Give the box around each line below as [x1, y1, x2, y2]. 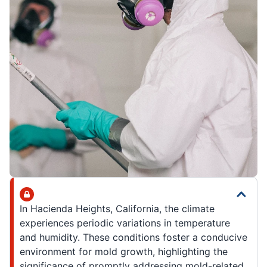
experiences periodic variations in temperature [20, 217, 230, 229]
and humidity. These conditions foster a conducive [20, 231, 247, 244]
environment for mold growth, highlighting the [20, 246, 228, 258]
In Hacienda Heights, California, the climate [20, 203, 215, 215]
